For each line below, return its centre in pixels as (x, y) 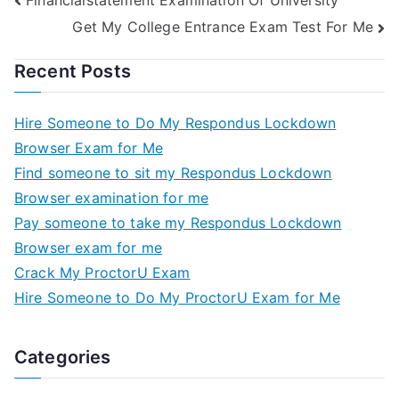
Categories (63, 357)
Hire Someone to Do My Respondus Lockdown (175, 122)
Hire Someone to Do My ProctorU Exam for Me (177, 297)
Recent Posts (73, 71)
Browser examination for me (112, 197)
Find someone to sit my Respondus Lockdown (173, 172)
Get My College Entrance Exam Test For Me (223, 27)
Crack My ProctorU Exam (102, 272)
